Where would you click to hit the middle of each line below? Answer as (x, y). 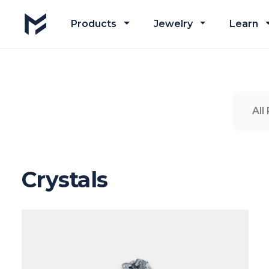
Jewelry (173, 24)
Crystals (65, 180)
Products (94, 24)
